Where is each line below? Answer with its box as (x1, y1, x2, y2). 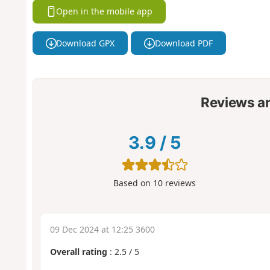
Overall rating (49, 245, 107, 257)
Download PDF (154, 37, 213, 49)
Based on (113, 177, 154, 189)
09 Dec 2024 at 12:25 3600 (49, 223, 155, 235)
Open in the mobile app (56, 5, 153, 17)
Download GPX (56, 37, 115, 49)
